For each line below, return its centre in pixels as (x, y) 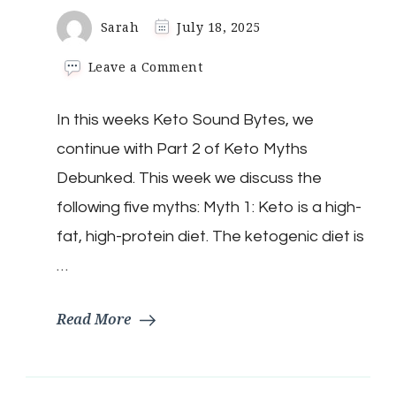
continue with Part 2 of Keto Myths (182, 148)
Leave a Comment (145, 66)
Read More (94, 319)
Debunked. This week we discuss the (189, 178)
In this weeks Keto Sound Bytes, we (185, 119)
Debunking (238, 140)
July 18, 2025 (219, 27)
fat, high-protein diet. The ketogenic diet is (210, 236)
